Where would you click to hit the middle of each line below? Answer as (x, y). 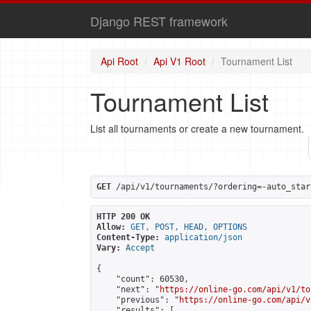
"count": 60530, (143, 279)
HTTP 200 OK (123, 217)
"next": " (128, 289)
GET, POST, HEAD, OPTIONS (189, 227)
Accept (140, 248)
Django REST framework (159, 21)
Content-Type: (128, 237)
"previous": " (138, 300)
